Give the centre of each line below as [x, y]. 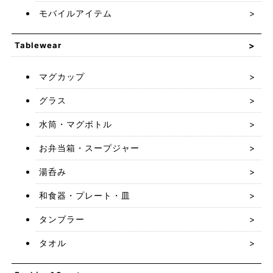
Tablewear [38, 45]
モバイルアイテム [75, 13]
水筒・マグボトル [75, 124]
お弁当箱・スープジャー [89, 148]
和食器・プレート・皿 [84, 195]
